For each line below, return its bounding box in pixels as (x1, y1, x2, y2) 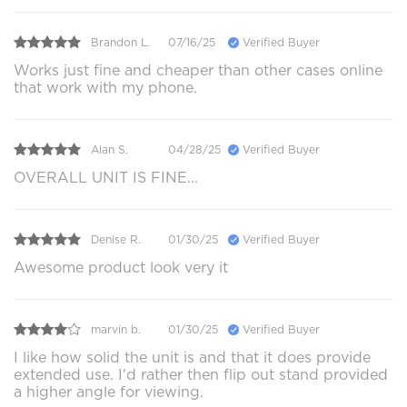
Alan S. (91, 142, 128, 156)
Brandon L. (91, 35, 150, 49)
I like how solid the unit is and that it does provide (14, 349, 371, 367)
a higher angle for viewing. (14, 383, 203, 402)
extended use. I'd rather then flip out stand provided (14, 366, 388, 384)
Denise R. (91, 232, 141, 246)
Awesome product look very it (14, 259, 228, 277)
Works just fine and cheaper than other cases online (14, 62, 382, 80)
